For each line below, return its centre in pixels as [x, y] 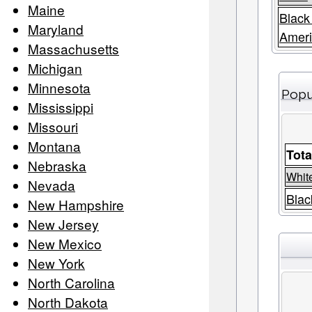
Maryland [56, 29]
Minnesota [59, 88]
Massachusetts [73, 49]
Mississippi [61, 107]
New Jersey [63, 224]
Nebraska [57, 166]
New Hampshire [76, 205]
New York [56, 263]
